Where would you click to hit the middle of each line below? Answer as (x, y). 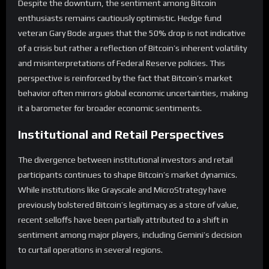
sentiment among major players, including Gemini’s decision (130, 235)
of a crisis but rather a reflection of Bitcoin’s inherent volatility (132, 48)
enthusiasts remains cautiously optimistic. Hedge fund (120, 18)
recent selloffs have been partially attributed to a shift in (123, 220)
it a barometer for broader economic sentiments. (110, 108)
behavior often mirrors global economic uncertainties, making (133, 93)
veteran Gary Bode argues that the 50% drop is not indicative (132, 33)
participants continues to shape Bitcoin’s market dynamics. (128, 175)
